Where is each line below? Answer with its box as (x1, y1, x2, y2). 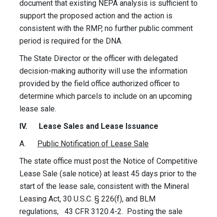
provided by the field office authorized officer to (19, 79, 180, 89)
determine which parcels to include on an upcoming (19, 92, 192, 101)
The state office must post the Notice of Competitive (19, 156, 198, 166)
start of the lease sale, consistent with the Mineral (19, 182, 189, 191)
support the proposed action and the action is (19, 11, 172, 21)
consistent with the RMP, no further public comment (19, 24, 193, 33)
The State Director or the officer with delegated (19, 54, 178, 63)
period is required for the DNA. (19, 36, 126, 46)
